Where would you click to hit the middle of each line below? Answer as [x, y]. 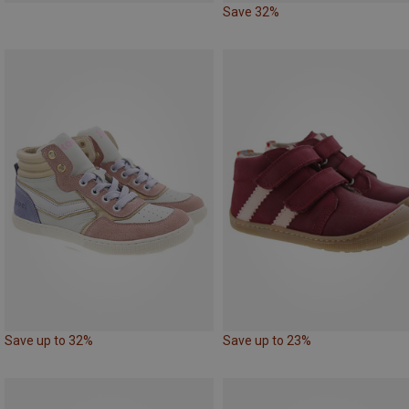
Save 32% [251, 12]
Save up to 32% [49, 341]
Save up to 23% [267, 341]
